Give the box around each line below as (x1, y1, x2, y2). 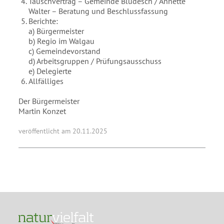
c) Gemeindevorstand (28, 46, 101, 56)
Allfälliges (28, 76, 64, 86)
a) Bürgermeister (28, 26, 84, 36)
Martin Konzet (18, 106, 66, 116)
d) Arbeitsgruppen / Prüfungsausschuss (28, 56, 162, 66)
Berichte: (28, 16, 58, 26)
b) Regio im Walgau (28, 36, 95, 46)
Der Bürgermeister (18, 96, 80, 106)
